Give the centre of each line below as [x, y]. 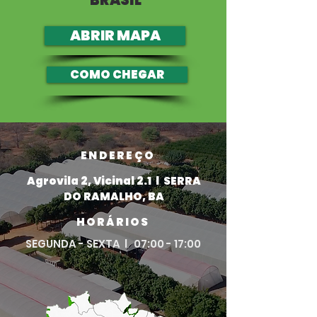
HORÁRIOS [113, 222]
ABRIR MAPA [115, 35]
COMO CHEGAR [117, 75]
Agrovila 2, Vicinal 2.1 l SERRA [114, 181]
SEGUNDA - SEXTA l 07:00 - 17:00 [113, 244]
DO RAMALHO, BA [114, 196]
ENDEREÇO [118, 155]
